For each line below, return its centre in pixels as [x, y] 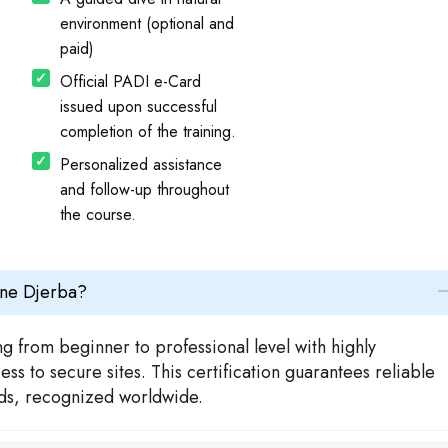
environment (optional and [146, 23]
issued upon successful [138, 106]
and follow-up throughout [144, 189]
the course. [97, 214]
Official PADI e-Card [130, 81]
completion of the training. [147, 131]
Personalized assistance [140, 164]
